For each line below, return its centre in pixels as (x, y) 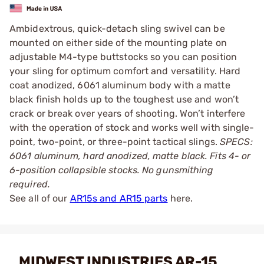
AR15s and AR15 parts (119, 198)
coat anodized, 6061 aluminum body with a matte (120, 85)
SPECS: (236, 141)
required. (30, 184)
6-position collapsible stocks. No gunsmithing (112, 170)
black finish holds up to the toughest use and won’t (124, 99)
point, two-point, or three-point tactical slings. (115, 141)
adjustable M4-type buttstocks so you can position (123, 57)
